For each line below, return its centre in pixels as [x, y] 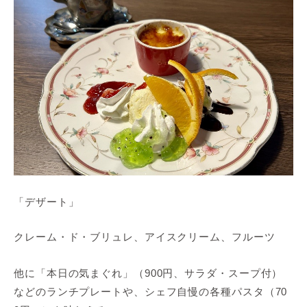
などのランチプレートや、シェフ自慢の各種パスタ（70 [151, 291]
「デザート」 [47, 201]
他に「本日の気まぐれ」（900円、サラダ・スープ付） [148, 273]
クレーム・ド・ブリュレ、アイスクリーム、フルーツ [145, 236]
